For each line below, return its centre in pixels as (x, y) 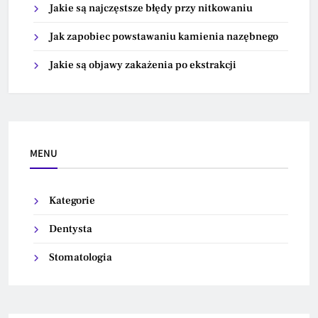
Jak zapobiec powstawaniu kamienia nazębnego (164, 37)
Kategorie (72, 201)
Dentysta (71, 229)
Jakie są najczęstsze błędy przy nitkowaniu (151, 9)
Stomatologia (81, 258)
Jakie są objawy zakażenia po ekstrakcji (143, 65)
